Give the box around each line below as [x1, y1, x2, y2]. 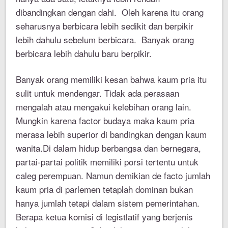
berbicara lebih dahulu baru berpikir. [16, 47, 152, 60]
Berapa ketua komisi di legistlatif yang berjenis [16, 210, 193, 223]
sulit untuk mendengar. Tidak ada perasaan [16, 87, 180, 100]
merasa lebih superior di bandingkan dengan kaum [16, 128, 207, 141]
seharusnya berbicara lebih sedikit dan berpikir [16, 19, 194, 33]
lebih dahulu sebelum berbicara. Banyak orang [16, 33, 194, 46]
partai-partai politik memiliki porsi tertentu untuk [16, 155, 199, 168]
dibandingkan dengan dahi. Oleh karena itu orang [16, 6, 204, 19]
